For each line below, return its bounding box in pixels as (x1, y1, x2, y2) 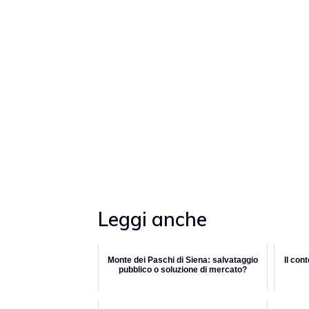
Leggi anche (98, 207, 207, 232)
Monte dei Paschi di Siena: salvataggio (108, 255, 258, 266)
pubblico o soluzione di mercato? (119, 265, 247, 275)
